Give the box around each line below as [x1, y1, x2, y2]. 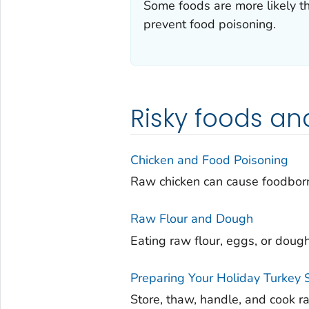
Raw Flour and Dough [130, 210, 253, 228]
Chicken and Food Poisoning [130, 151, 288, 168]
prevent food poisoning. [143, 15, 276, 32]
